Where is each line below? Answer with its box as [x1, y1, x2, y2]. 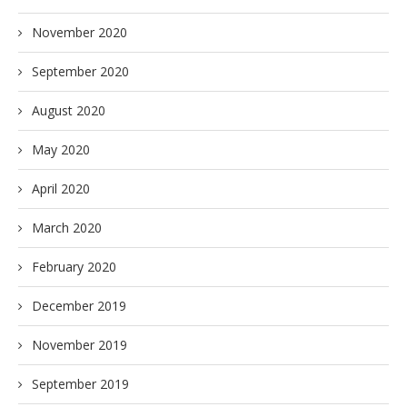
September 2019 [32, 375, 129, 392]
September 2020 [32, 63, 129, 80]
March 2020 [32, 219, 102, 236]
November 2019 [32, 336, 127, 353]
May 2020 [32, 141, 90, 158]
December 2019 [32, 297, 126, 314]
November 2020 [32, 24, 127, 41]
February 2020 [32, 258, 116, 275]
